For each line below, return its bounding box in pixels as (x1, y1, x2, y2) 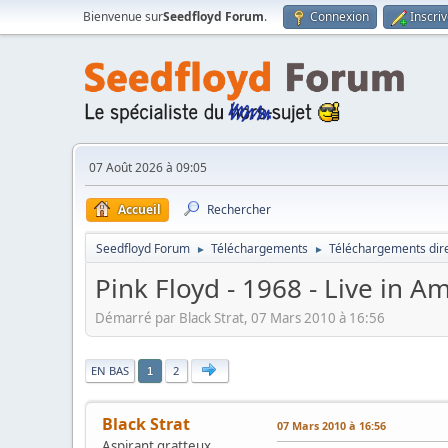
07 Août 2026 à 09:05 (89, 159, 207, 176)
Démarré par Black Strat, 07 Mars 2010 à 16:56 (95, 308, 385, 327)
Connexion (310, 8, 369, 25)
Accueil (118, 201, 161, 218)
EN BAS (91, 362, 129, 378)
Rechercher (207, 201, 271, 218)
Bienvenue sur (83, 8, 163, 25)
